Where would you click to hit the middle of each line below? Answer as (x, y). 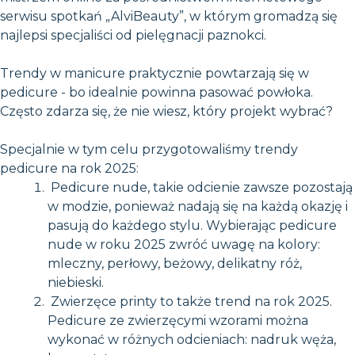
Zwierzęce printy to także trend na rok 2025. (190, 301)
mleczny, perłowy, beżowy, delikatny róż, (175, 263)
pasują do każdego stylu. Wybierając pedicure (192, 225)
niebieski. (76, 282)
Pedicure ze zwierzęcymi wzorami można (178, 320)
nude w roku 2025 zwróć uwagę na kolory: (184, 244)
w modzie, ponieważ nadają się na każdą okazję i (198, 206)
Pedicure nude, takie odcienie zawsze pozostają (200, 187)
